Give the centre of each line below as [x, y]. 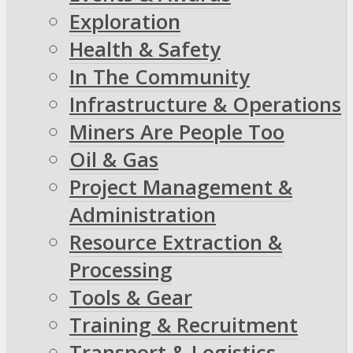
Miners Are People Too [177, 132]
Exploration [125, 22]
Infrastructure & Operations [205, 105]
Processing [121, 270]
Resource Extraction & [176, 243]
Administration [143, 215]
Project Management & [181, 188]
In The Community [160, 77]
